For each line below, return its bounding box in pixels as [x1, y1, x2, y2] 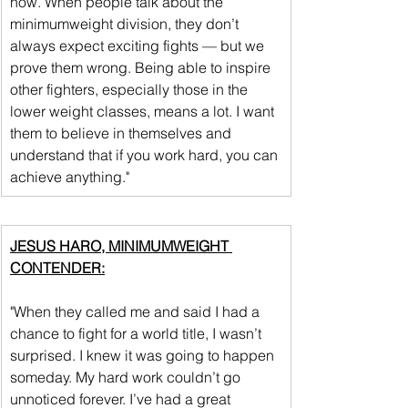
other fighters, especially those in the [10, 79, 251, 98]
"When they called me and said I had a [10, 301, 263, 321]
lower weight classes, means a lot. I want [10, 101, 278, 120]
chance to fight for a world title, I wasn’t [10, 323, 265, 342]
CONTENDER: [10, 258, 105, 277]
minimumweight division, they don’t [10, 14, 242, 33]
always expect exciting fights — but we [10, 36, 268, 55]
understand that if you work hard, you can [10, 145, 281, 164]
